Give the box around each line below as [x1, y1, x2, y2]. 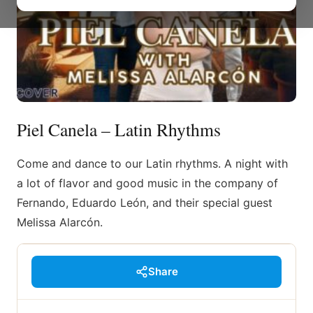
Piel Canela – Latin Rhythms [17, 117, 221, 141]
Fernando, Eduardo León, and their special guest [17, 196, 272, 210]
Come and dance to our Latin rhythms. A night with [17, 156, 288, 170]
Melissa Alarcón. [17, 215, 103, 229]
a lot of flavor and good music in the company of [17, 176, 278, 190]
